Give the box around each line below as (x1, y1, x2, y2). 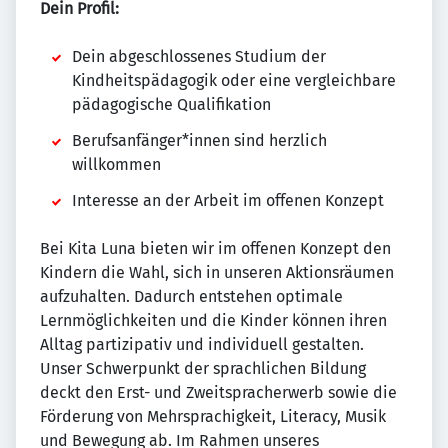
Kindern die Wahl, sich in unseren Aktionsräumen (40, 263, 394, 282)
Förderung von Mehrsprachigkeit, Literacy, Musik (40, 407, 386, 426)
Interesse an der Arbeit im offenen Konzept (72, 191, 384, 210)
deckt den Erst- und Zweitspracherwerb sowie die (40, 383, 397, 402)
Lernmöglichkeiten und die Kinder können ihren (40, 311, 387, 330)
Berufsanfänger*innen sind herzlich (72, 131, 327, 150)
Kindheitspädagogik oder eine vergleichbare (72, 71, 396, 90)
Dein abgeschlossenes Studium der (72, 47, 326, 66)
